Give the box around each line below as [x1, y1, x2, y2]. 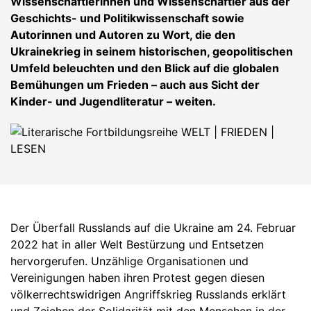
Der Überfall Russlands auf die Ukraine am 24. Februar [10, 220, 296, 235]
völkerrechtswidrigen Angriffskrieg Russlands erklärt [10, 287, 286, 301]
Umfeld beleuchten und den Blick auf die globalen [10, 61, 279, 76]
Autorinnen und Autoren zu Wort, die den [10, 28, 235, 42]
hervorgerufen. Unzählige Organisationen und [10, 253, 249, 268]
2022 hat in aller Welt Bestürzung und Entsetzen [10, 237, 264, 251]
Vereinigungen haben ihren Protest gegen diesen [10, 270, 264, 285]
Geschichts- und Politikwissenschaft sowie [10, 11, 244, 26]
